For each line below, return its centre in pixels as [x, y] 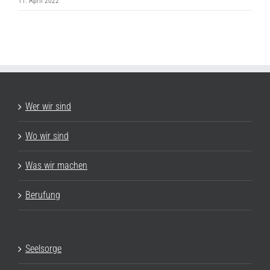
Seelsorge [43, 249]
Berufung [43, 195]
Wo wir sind [47, 136]
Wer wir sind [48, 106]
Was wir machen [56, 165]
